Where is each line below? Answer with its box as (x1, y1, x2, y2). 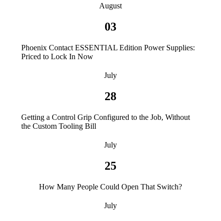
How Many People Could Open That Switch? (39, 182, 182, 191)
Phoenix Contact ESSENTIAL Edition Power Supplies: (21, 43, 195, 52)
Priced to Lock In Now (21, 52, 93, 61)
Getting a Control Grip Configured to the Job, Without (21, 112, 190, 121)
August (99, 1, 122, 10)
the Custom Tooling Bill (21, 121, 96, 130)
